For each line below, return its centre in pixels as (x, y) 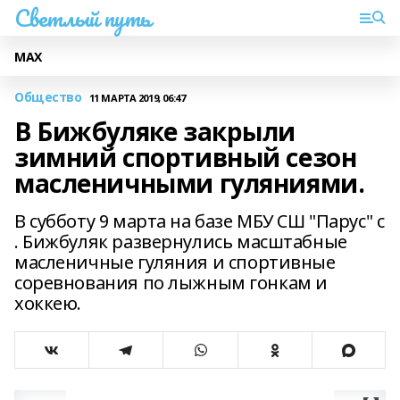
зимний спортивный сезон (186, 157)
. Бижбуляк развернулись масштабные (181, 242)
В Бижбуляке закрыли (155, 131)
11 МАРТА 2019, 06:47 (137, 97)
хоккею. (48, 303)
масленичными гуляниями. (190, 183)
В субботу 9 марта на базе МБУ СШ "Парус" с (200, 221)
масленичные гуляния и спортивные (175, 262)
